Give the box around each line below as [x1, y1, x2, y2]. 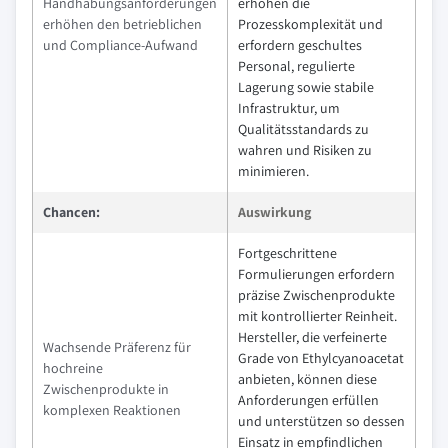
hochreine [43, 358, 103, 377]
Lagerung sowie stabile [238, 77, 374, 96]
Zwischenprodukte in [43, 379, 169, 398]
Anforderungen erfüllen [238, 390, 379, 409]
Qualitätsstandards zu [238, 119, 369, 138]
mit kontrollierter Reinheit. [238, 306, 397, 325]
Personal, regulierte [238, 56, 355, 75]
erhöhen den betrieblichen [43, 14, 202, 33]
